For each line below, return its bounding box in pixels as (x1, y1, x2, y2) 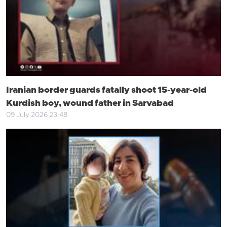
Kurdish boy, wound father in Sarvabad (6, 98, 174, 109)
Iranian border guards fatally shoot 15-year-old (6, 85, 207, 96)
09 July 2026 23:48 (6, 111, 67, 120)
